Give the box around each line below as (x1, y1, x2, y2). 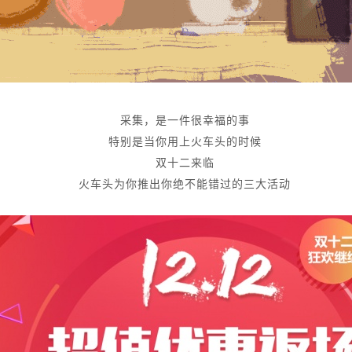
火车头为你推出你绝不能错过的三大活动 (79, 178, 291, 190)
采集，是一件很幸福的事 (119, 115, 250, 126)
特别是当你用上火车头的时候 (108, 136, 262, 148)
